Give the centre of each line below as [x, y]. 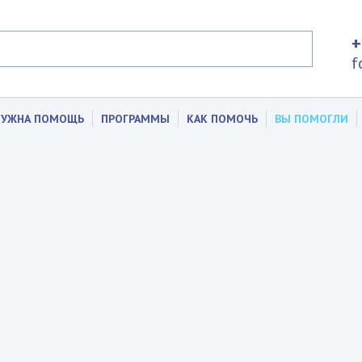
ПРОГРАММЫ [135, 119]
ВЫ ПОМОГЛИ [311, 119]
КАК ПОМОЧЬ [222, 119]
